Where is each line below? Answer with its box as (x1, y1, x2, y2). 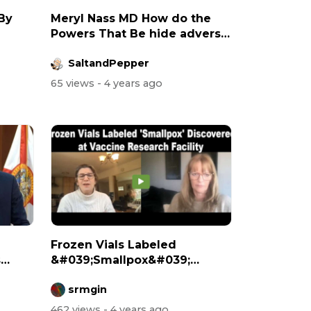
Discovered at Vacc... (51, 269, 175, 283)
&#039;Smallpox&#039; (51, 253, 190, 267)
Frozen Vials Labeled (51, 238, 176, 252)
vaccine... (51, 42, 106, 56)
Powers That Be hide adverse (51, 26, 228, 40)
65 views (51, 77, 97, 90)
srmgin (68, 283, 107, 296)
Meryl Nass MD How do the (51, 11, 211, 25)
